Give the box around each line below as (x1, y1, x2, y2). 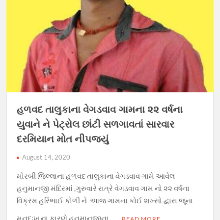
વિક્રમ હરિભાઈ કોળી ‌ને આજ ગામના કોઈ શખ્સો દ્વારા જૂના (17, 195, 193, 205)
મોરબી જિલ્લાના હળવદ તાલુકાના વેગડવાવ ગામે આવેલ (17, 171, 175, 180)
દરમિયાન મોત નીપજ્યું (17, 133, 109, 144)
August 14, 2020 (22, 153, 71, 161)
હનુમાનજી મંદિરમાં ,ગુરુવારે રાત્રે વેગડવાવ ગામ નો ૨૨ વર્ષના (17, 183, 190, 192)
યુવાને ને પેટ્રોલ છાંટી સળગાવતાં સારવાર (17, 118, 175, 130)
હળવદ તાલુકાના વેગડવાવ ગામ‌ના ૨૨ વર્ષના (17, 103, 183, 115)
